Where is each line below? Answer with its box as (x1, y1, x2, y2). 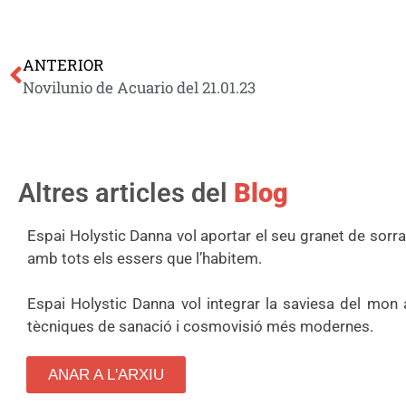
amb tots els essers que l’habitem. (27, 248, 262, 267)
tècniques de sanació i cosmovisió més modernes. (27, 316, 373, 335)
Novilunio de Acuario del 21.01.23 (23, 76, 256, 98)
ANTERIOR (23, 53, 104, 75)
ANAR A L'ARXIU (48, 365, 164, 383)
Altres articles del (18, 177, 234, 208)
